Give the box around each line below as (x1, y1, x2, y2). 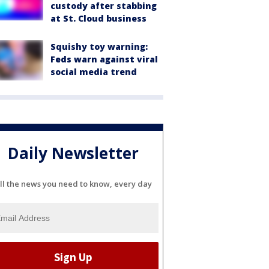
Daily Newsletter (8, 142, 139, 165)
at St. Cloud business (50, 13, 147, 24)
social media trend (50, 66, 137, 77)
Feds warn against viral (50, 53, 158, 65)
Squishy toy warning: (50, 41, 148, 52)
